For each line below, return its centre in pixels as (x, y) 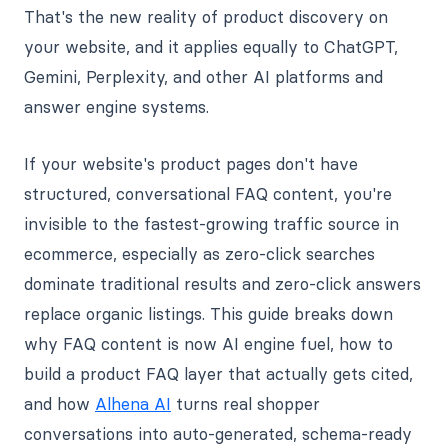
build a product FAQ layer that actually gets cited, (218, 373)
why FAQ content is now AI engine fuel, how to (208, 343)
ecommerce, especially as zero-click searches (199, 253)
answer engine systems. (116, 106)
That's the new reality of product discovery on (206, 16)
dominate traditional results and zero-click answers (222, 283)
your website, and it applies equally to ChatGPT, (211, 46)
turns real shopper (245, 403)
